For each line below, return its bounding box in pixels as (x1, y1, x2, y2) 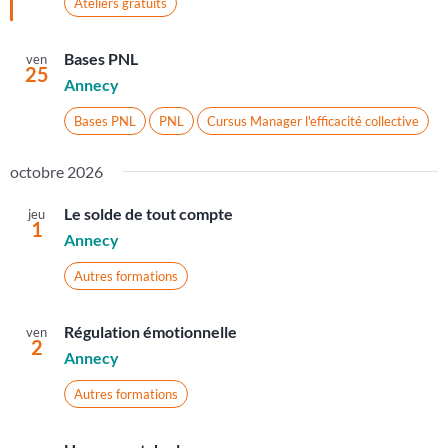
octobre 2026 (9, 162, 103, 182)
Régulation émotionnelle (63, 322, 237, 342)
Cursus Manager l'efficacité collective (206, 113, 419, 130)
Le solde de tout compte (63, 204, 233, 224)
